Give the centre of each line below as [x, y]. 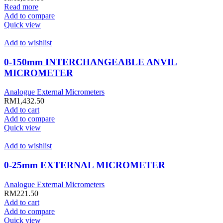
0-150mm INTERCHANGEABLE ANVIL [91, 62]
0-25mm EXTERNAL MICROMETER [85, 165]
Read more [21, 6]
